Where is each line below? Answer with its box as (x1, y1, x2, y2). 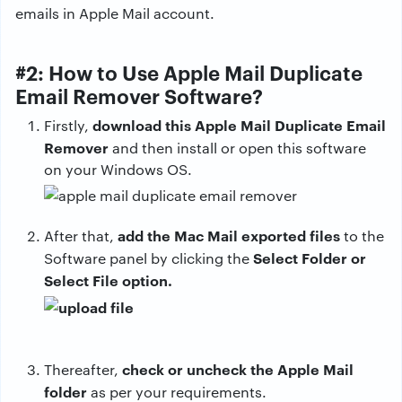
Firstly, (44, 116, 92, 135)
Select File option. (44, 270, 172, 291)
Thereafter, (44, 360, 122, 380)
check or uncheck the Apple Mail (122, 359, 354, 380)
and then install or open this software (109, 138, 366, 158)
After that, (44, 226, 118, 246)
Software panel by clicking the (44, 249, 253, 268)
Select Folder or (253, 248, 366, 268)
